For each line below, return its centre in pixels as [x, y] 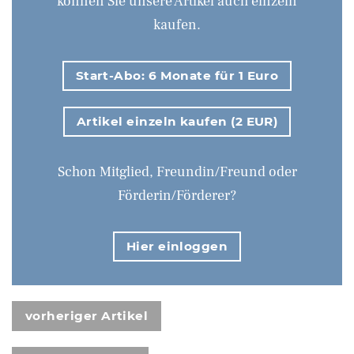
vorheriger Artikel [87, 315]
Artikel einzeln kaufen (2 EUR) [177, 121]
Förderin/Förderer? [177, 195]
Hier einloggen [177, 246]
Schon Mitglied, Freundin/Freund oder [177, 171]
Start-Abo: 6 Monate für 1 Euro [177, 75]
